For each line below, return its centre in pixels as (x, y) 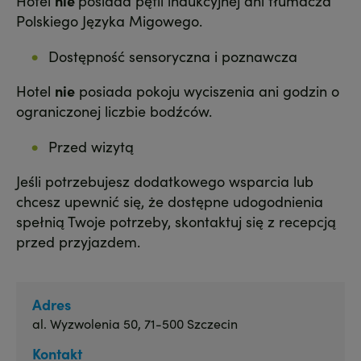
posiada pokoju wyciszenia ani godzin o (207, 91)
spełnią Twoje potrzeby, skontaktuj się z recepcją (176, 222)
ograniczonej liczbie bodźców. (114, 111)
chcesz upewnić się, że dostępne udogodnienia (170, 201)
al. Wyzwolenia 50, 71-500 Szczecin (135, 324)
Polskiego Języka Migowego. (109, 21)
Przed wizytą (91, 147)
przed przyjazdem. (78, 242)
